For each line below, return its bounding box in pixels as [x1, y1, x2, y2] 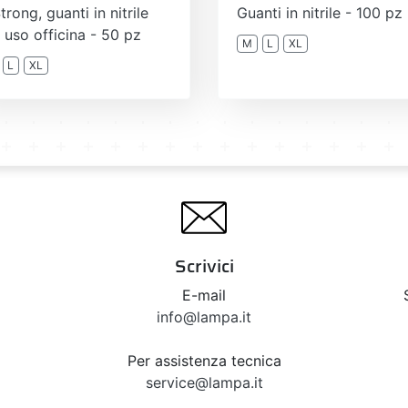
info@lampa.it [157, 307, 251, 326]
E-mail [182, 285, 226, 304]
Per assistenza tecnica [127, 351, 281, 370]
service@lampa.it [145, 372, 263, 392]
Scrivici [174, 250, 234, 280]
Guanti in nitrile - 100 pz [237, 3, 403, 22]
